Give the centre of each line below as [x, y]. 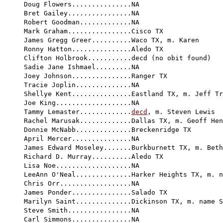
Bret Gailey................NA [82, 13]
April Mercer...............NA [82, 138]
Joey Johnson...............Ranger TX [96, 76]
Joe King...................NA [82, 103]
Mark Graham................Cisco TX [94, 31]
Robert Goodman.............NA [82, 22]
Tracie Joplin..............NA [82, 85]
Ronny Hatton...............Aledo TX [111, 49]
